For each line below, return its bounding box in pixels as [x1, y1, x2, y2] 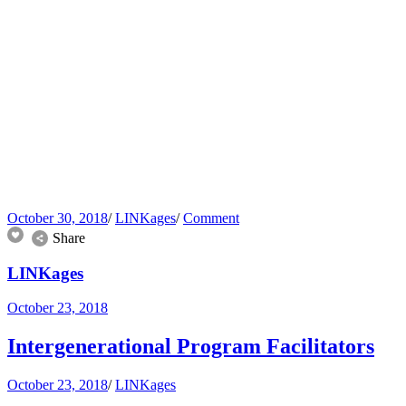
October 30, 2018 [7, 209, 108, 226]
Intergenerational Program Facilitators [7, 334, 374, 359]
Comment [183, 209, 239, 226]
